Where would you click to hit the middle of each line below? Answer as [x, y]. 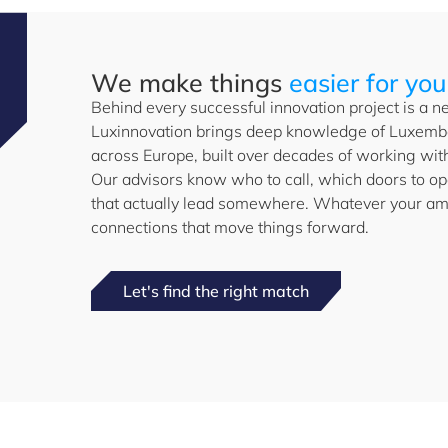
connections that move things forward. [230, 227]
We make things [190, 82]
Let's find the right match [216, 291]
